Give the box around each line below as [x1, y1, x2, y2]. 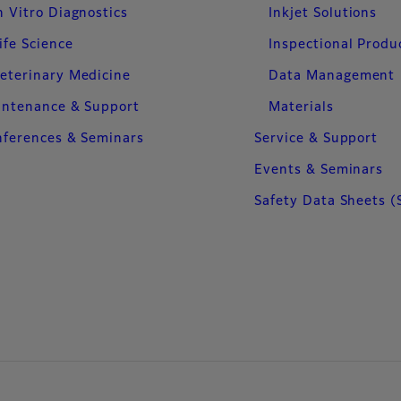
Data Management [269, 69, 396, 82]
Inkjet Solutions [269, 6, 378, 20]
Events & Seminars [254, 163, 384, 176]
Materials [269, 100, 334, 114]
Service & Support [254, 132, 379, 145]
